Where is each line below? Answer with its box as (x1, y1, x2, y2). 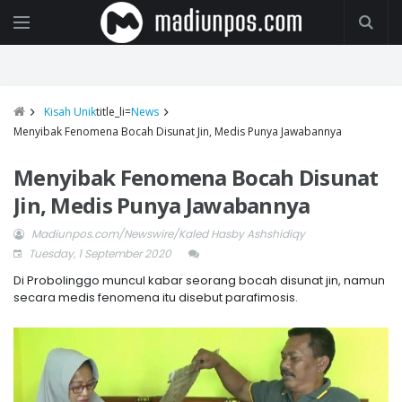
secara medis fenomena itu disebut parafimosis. (13, 289, 298, 306)
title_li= (96, 104, 131, 119)
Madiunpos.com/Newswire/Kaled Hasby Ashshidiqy (31, 226, 305, 241)
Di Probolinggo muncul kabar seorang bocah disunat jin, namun (13, 272, 385, 289)
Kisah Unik (44, 104, 96, 119)
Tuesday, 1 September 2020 (26, 246, 171, 261)
